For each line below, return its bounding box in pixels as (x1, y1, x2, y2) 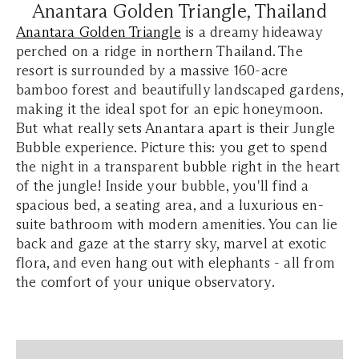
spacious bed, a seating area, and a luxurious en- (16, 196, 324, 214)
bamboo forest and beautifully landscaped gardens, (16, 80, 343, 99)
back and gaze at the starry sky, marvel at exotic (16, 234, 326, 252)
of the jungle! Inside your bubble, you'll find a (16, 176, 309, 195)
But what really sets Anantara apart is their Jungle (16, 119, 336, 137)
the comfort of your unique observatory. (16, 272, 275, 291)
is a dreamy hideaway (180, 22, 323, 41)
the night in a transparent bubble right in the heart (16, 157, 341, 175)
